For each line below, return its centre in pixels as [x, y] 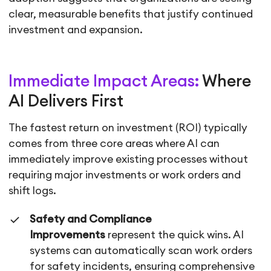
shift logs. [34, 191]
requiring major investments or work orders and [125, 175]
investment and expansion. [76, 30]
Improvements [68, 235]
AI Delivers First [66, 101]
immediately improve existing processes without [129, 160]
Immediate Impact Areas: [104, 81]
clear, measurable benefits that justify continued [131, 14]
